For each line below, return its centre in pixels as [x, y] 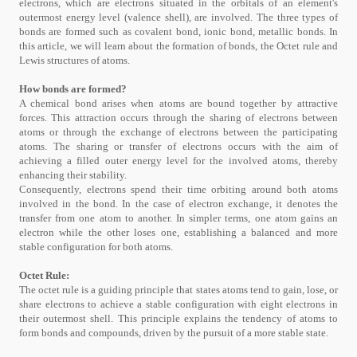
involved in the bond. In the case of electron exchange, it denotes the [178, 204]
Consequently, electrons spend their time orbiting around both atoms [178, 189]
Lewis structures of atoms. [75, 60]
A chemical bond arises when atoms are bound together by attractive [178, 103]
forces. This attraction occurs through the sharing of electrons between [178, 118]
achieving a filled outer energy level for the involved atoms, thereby [178, 161]
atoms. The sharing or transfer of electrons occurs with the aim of [178, 146]
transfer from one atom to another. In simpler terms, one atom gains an [178, 218]
